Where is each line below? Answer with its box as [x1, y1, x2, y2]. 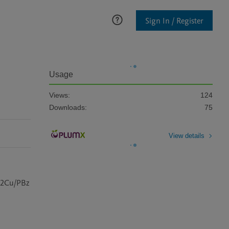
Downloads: [49, 103, 87, 111]
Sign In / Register [145, 15, 203, 27]
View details [169, 131, 204, 140]
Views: [49, 91, 70, 99]
